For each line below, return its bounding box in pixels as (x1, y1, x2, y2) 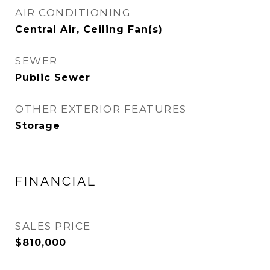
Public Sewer (15, 72, 90, 83)
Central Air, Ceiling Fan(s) (15, 24, 163, 35)
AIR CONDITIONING (15, 7, 131, 19)
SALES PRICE (15, 220, 91, 232)
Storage (15, 120, 60, 131)
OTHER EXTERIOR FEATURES (15, 103, 187, 115)
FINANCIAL (15, 174, 96, 189)
